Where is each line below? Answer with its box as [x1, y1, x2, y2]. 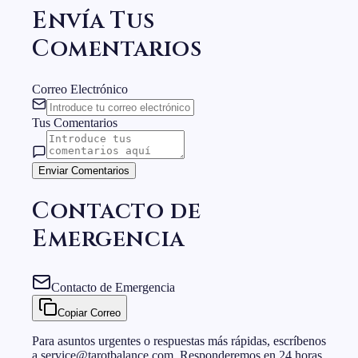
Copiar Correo [58, 306, 121, 319]
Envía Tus [32, 6, 155, 37]
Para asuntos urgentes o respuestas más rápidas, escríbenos [32, 333, 326, 348]
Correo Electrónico [32, 82, 128, 96]
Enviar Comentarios [38, 164, 129, 177]
